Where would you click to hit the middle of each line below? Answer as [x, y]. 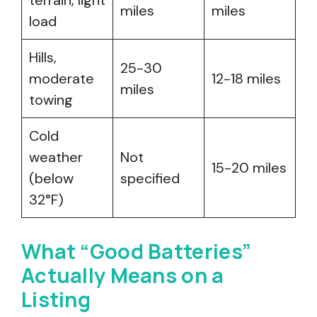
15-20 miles [249, 168]
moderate [62, 79]
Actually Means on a [123, 275]
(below [51, 178]
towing [51, 100]
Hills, [43, 57]
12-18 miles [246, 79]
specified [150, 178]
